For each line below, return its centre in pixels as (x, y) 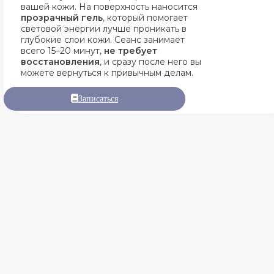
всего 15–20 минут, (62, 51)
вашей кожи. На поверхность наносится (109, 7)
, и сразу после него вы (150, 62)
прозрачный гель (62, 18)
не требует (131, 51)
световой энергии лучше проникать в (104, 29)
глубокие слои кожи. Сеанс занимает (103, 40)
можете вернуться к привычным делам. (107, 73)
